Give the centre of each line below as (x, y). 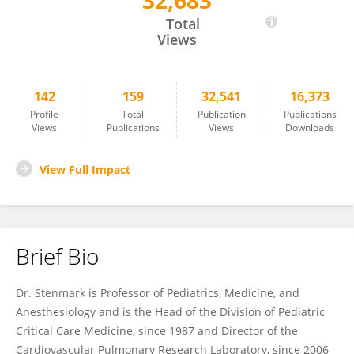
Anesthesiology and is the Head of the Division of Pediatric (170, 312)
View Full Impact (85, 169)
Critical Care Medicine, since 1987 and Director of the (157, 331)
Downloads (310, 128)
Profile (44, 114)
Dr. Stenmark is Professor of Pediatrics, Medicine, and (158, 293)
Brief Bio (57, 256)
